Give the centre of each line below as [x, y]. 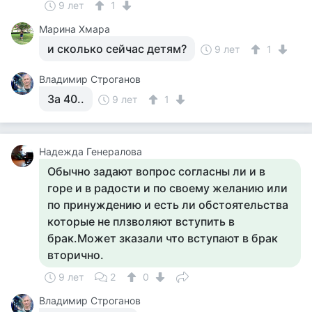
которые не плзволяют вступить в [141, 221]
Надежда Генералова [91, 151]
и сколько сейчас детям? [117, 49]
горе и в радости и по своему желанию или [167, 188]
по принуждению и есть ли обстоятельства [168, 205]
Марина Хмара [75, 29]
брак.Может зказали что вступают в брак [163, 238]
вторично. [76, 255]
